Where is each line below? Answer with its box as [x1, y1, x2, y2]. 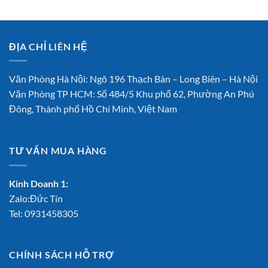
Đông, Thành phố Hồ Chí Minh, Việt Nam [9, 103, 177, 115]
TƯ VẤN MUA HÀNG [9, 145, 107, 157]
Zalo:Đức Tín [9, 192, 63, 204]
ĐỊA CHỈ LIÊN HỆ [9, 40, 88, 52]
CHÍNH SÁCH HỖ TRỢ [9, 249, 114, 261]
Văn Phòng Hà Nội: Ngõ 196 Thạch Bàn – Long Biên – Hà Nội [9, 73, 258, 85]
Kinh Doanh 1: [9, 177, 68, 189]
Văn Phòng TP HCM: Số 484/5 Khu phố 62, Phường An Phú [9, 88, 254, 100]
